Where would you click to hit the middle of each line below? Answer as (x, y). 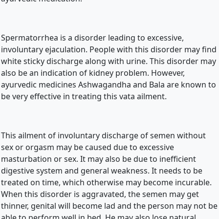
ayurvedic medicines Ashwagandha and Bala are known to (109, 85)
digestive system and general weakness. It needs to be (102, 171)
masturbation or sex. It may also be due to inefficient (99, 159)
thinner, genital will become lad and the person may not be (109, 206)
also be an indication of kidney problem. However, (93, 73)
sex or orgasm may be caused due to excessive (88, 147)
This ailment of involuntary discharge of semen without (103, 135)
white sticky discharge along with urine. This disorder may (109, 61)
